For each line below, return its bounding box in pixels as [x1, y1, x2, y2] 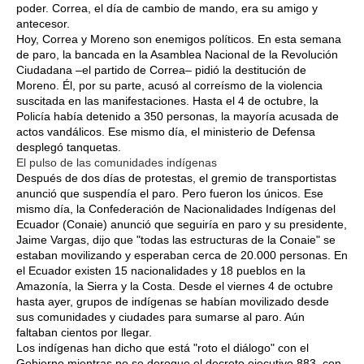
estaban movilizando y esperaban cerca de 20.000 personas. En [16, 249, 348, 262]
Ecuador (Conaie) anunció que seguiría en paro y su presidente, [16, 218, 347, 232]
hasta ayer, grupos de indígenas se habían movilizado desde [16, 295, 329, 309]
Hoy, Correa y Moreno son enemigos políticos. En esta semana [16, 32, 341, 46]
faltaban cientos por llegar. [16, 326, 155, 340]
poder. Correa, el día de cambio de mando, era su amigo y [16, 2, 318, 15]
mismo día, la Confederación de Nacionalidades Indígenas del [16, 202, 336, 216]
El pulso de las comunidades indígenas [16, 156, 217, 170]
